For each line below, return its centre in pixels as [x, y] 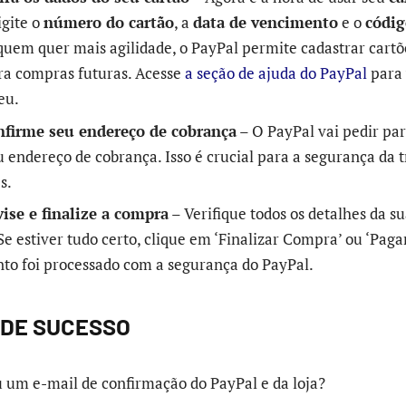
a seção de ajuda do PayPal [276, 73]
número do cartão [109, 23]
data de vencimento [266, 23]
